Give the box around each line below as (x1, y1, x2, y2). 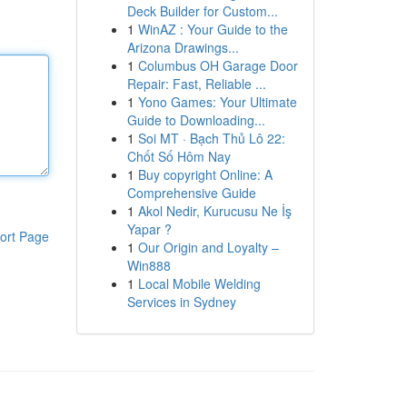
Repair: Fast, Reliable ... (126, 74, 266, 93)
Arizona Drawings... (126, 38, 239, 56)
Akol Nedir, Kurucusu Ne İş (137, 202, 292, 220)
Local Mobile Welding (137, 274, 261, 293)
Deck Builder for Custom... (126, 2, 278, 20)
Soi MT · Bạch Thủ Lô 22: (137, 129, 285, 147)
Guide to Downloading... (126, 111, 265, 129)
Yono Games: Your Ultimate (137, 93, 297, 111)
